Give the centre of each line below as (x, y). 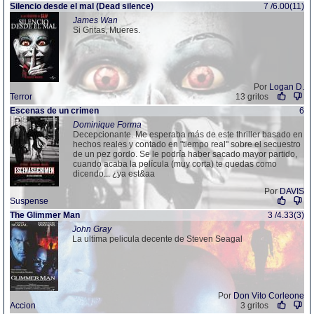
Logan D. (287, 87)
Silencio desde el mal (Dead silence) (82, 6)
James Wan (95, 20)
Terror (21, 97)
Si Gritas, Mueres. (107, 30)
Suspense (29, 201)
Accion (23, 306)
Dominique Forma (107, 125)
